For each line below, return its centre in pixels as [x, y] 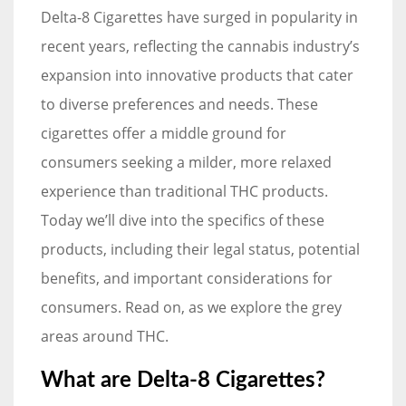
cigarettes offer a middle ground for [164, 133]
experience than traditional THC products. [184, 191]
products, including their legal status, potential [200, 249]
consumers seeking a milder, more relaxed [186, 162]
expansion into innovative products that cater [197, 75]
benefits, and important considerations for [187, 278]
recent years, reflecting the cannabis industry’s [200, 46]
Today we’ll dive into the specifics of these [183, 220]
